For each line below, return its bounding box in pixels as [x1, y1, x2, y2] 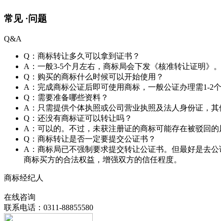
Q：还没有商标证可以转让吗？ [24, 113, 132, 122]
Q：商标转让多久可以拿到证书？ [24, 51, 140, 60]
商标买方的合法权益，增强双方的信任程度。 [24, 155, 182, 164]
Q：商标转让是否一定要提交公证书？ [24, 134, 156, 143]
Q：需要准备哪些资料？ [24, 93, 109, 102]
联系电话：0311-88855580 [4, 203, 93, 212]
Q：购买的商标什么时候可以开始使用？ [24, 72, 164, 81]
